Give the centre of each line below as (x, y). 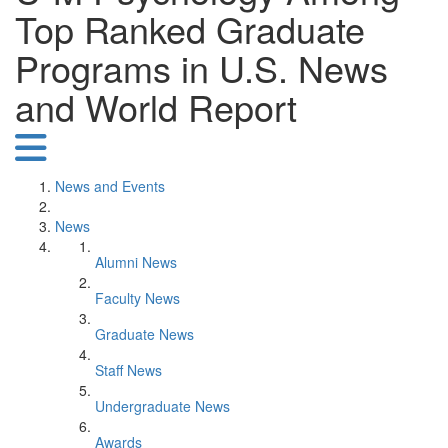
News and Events (110, 186)
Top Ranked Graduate (190, 28)
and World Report (156, 106)
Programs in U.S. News (201, 67)
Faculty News (137, 298)
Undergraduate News (162, 406)
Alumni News (136, 262)
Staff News (128, 370)
